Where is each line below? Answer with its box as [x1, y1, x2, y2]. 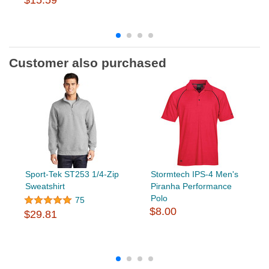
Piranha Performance [150, 181, 232, 192]
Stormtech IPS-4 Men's [150, 169, 238, 180]
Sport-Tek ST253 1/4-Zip [25, 169, 119, 180]
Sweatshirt [25, 181, 65, 192]
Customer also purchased [9, 56, 166, 70]
